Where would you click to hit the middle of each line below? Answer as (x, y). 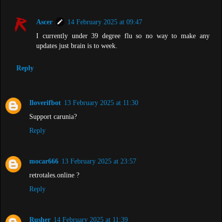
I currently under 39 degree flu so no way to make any (123, 35)
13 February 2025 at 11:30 (101, 103)
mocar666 (44, 161)
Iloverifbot (45, 103)
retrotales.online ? (54, 175)
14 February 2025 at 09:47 (105, 22)
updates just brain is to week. (77, 45)
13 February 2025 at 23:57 (99, 161)
